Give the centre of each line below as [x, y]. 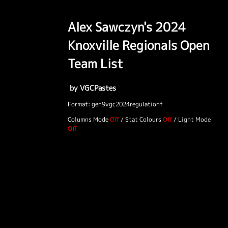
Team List [95, 63]
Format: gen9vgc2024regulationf [115, 104]
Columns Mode [88, 119]
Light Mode [194, 119]
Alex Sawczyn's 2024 [127, 27]
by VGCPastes [92, 88]
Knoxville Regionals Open [139, 45]
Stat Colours [143, 119]
